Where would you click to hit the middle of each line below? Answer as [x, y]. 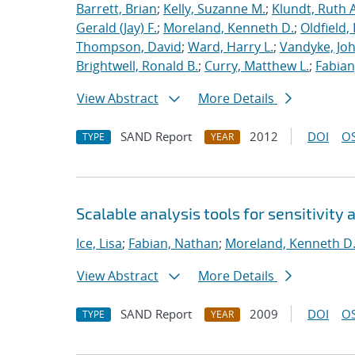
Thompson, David [129, 47]
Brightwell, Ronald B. [137, 66]
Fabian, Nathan [174, 243]
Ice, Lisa [99, 243]
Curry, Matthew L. [257, 66]
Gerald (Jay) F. [116, 28]
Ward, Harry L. [231, 47]
